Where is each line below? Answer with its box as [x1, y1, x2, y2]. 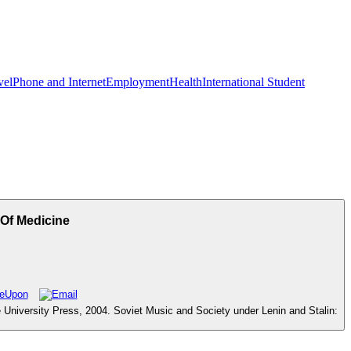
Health [169, 75, 202, 89]
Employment [106, 75, 169, 89]
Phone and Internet [13, 75, 106, 89]
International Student [202, 75, 305, 89]
